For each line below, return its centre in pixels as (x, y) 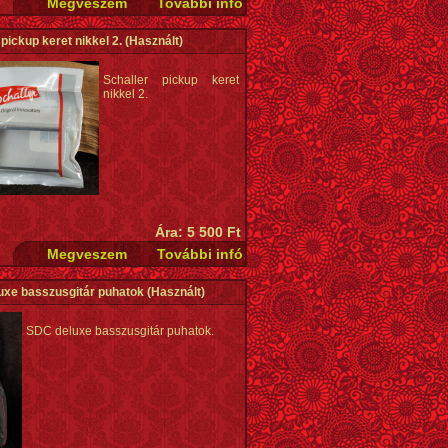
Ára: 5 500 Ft (198, 232)
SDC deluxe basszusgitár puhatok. (120, 331)
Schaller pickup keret (171, 80)
